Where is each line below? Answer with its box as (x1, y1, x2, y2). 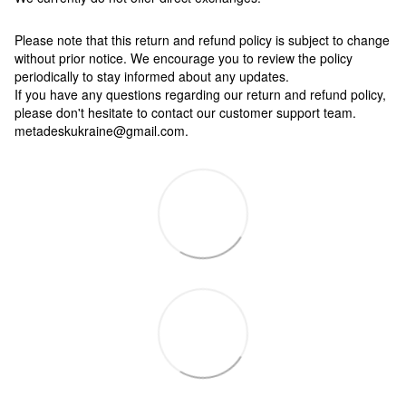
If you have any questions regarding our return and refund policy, (14, 85, 386, 104)
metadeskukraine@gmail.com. (14, 121, 188, 140)
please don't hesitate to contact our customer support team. (14, 103, 356, 122)
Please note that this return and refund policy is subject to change (14, 31, 390, 50)
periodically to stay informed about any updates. (14, 67, 289, 86)
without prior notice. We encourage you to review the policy (14, 49, 353, 68)
